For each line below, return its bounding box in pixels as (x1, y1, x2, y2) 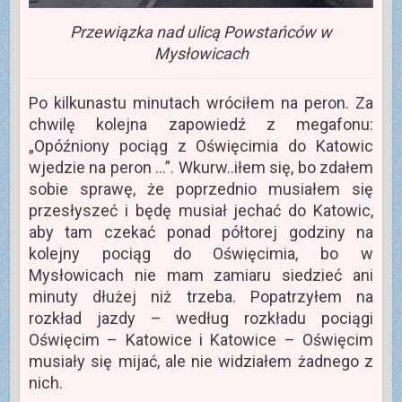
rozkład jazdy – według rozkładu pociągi (28, 308, 374, 328)
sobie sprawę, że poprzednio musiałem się (28, 179, 374, 198)
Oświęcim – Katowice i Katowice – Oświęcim (28, 329, 374, 349)
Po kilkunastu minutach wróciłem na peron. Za (28, 92, 374, 112)
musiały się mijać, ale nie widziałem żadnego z (28, 351, 374, 371)
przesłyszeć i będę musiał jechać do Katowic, (28, 200, 374, 220)
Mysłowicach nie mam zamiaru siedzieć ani (28, 265, 374, 284)
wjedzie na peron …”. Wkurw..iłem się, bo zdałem (28, 157, 374, 177)
